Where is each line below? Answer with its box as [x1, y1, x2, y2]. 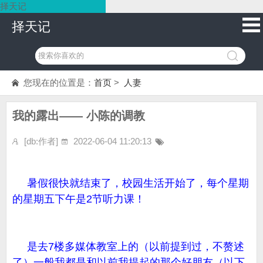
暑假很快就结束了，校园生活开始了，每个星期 [12, 177, 249, 189]
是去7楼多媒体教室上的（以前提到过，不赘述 [12, 241, 244, 252]
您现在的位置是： [23, 77, 94, 87]
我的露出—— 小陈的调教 [12, 109, 145, 122]
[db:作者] [24, 136, 58, 146]
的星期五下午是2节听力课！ [12, 193, 145, 205]
